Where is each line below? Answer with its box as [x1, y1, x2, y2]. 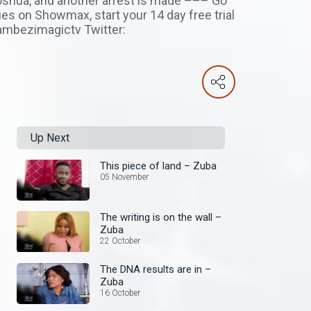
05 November [100, 172, 149, 182]
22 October [100, 236, 140, 246]
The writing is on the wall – [100, 211, 221, 224]
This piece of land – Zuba [100, 160, 217, 172]
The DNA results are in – [100, 262, 211, 276]
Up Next [31, 131, 69, 144]
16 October [100, 287, 140, 298]
